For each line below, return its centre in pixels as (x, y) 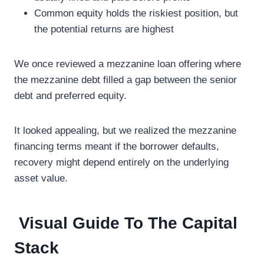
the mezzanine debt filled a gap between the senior (126, 80)
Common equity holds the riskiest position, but (136, 13)
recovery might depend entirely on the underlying (121, 162)
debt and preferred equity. (70, 95)
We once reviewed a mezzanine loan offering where (128, 64)
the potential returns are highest (104, 29)
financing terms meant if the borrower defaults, (117, 146)
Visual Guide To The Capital (126, 223)
